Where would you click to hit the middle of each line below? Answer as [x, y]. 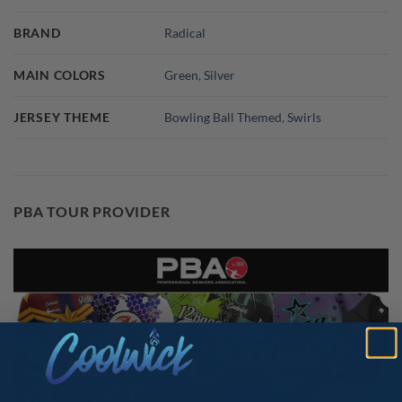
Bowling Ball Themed [223, 117]
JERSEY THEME [62, 117]
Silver [220, 74]
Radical [185, 32]
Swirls [305, 117]
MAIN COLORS [60, 74]
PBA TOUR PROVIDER [92, 211]
